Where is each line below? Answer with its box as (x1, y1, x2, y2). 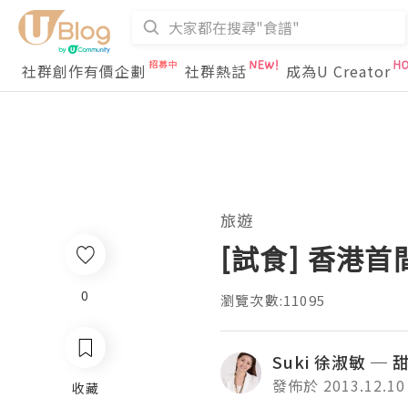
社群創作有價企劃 (22, 60, 146, 82)
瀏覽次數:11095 (220, 291, 325, 310)
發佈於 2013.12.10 (272, 374, 405, 396)
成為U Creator (286, 60, 391, 82)
